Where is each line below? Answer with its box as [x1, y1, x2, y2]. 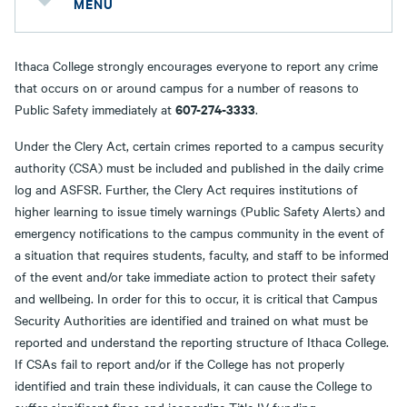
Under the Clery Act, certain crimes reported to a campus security [15, 136, 383, 154]
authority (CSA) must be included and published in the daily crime [15, 158, 383, 176]
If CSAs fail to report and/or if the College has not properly [15, 354, 344, 372]
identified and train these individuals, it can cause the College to [15, 376, 372, 394]
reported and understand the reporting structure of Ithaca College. [15, 333, 389, 351]
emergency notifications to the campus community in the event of [15, 223, 384, 242]
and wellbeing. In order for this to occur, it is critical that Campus [15, 289, 378, 307]
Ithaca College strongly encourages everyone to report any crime [15, 56, 378, 74]
